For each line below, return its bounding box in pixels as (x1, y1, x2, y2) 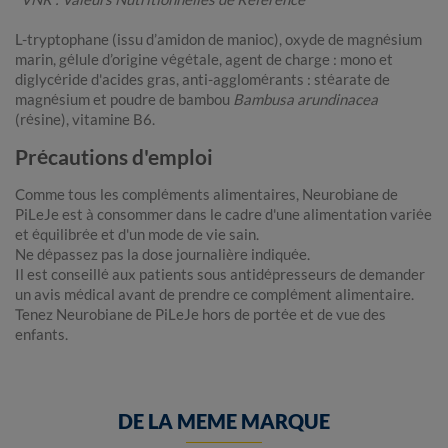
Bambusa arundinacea (233, 90, 378, 109)
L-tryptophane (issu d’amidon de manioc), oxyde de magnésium (15, 30, 422, 49)
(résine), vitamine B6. (15, 110, 155, 129)
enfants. (15, 325, 68, 344)
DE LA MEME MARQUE (118, 409, 330, 434)
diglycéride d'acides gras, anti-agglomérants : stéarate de (15, 70, 390, 89)
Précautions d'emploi (15, 144, 213, 170)
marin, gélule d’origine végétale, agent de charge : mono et (15, 50, 393, 69)
